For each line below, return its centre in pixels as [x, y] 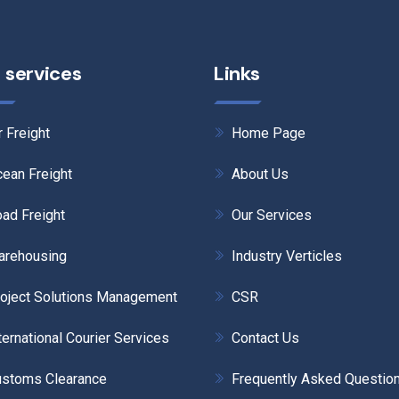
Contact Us [265, 338]
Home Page [269, 133]
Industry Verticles [287, 256]
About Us [260, 174]
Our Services [272, 215]
